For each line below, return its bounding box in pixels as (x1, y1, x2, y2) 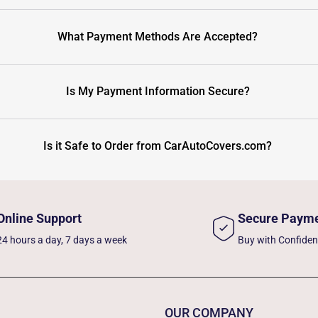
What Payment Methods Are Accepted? (57, 29, 258, 43)
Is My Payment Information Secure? (65, 84, 250, 98)
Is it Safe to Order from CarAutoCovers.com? (43, 138, 273, 153)
